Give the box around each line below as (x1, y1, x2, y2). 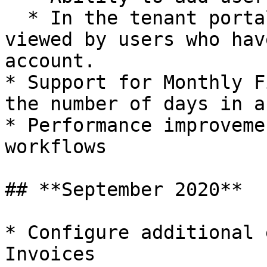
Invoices (5, 243, 95, 265)
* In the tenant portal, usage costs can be (5, 7, 27, 29)
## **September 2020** (5, 179, 243, 200)
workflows (5, 136, 107, 157)
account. (5, 50, 95, 72)
